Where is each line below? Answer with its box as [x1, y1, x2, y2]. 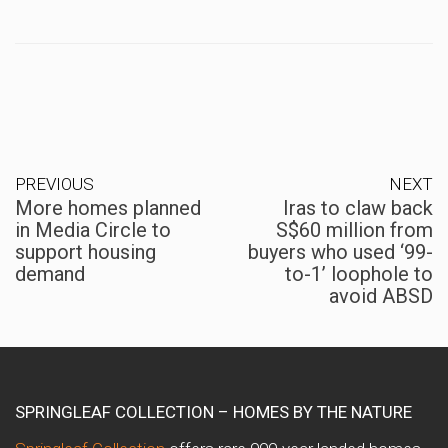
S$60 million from [276, 218, 433, 243]
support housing [15, 240, 156, 265]
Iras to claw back [283, 196, 433, 221]
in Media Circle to [15, 218, 171, 243]
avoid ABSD [329, 284, 433, 309]
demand [15, 262, 85, 287]
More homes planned [15, 196, 201, 221]
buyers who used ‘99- [248, 240, 433, 265]
